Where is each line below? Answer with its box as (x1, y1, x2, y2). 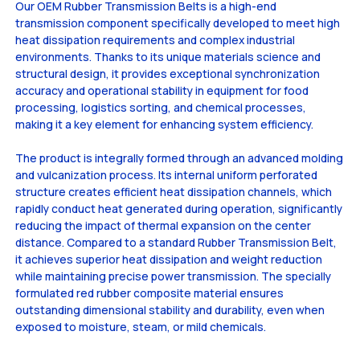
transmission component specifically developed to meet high (15, 14, 341, 31)
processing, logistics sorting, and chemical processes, (15, 99, 307, 115)
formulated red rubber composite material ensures (15, 284, 284, 301)
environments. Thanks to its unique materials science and (15, 48, 321, 64)
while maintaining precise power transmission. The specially (15, 268, 332, 284)
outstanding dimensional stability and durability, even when (15, 301, 325, 317)
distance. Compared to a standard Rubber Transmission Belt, (15, 234, 337, 250)
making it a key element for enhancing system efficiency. (15, 116, 314, 132)
